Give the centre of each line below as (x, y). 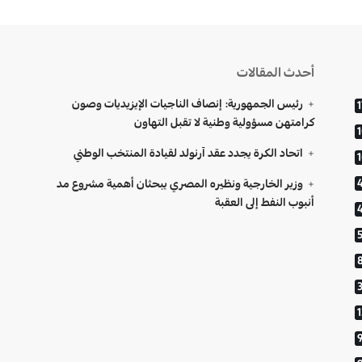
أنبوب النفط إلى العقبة (265, 202)
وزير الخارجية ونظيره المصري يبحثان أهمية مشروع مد (179, 183)
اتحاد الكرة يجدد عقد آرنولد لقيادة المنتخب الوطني (188, 152)
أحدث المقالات (276, 72)
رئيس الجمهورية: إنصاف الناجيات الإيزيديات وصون (187, 103)
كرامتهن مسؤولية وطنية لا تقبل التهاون (224, 122)
